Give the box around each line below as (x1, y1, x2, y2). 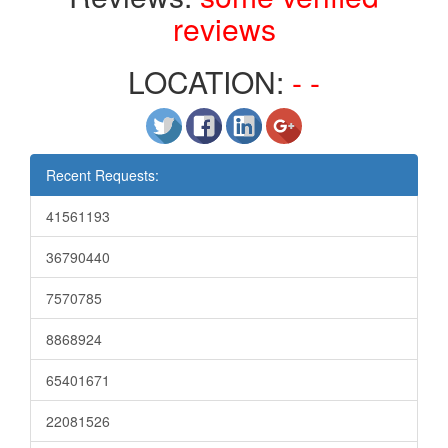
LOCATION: (128, 60, 292, 103)
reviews (172, 7, 276, 50)
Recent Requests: (46, 165, 159, 185)
